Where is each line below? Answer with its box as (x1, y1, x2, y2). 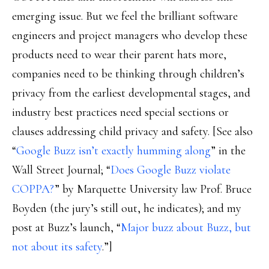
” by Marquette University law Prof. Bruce (55, 182, 252, 196)
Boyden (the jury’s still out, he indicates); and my (12, 201, 241, 216)
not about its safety (12, 240, 102, 254)
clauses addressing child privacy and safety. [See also (12, 124, 253, 139)
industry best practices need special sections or (12, 105, 229, 119)
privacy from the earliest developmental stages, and (12, 86, 250, 100)
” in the (211, 144, 246, 158)
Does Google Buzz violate (110, 163, 231, 177)
